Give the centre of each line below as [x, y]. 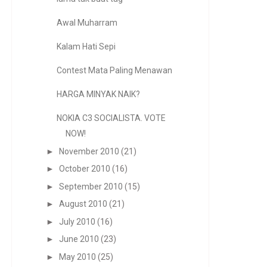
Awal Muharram [87, 23]
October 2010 [84, 169]
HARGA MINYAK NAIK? [98, 94]
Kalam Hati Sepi [86, 46]
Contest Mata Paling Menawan [114, 70]
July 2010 [77, 221]
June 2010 [79, 239]
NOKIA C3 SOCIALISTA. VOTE [111, 118]
